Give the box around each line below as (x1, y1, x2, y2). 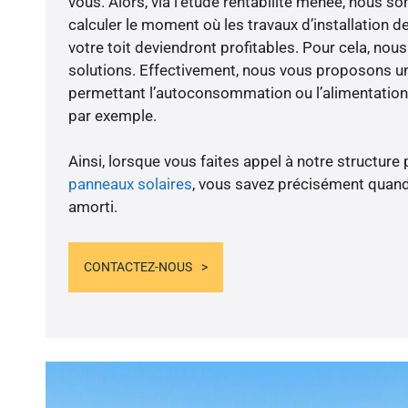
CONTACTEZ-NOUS (83, 259, 192, 274)
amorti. (67, 198, 117, 217)
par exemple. (67, 107, 157, 126)
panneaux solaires (67, 175, 192, 194)
